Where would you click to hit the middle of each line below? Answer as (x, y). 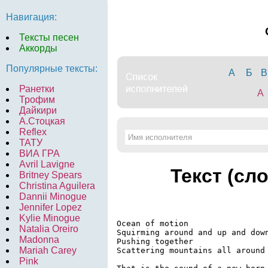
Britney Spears (51, 175)
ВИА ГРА (39, 153)
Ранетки (37, 89)
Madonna (39, 240)
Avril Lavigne (47, 164)
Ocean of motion (153, 223)
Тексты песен (49, 37)
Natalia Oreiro (49, 229)
